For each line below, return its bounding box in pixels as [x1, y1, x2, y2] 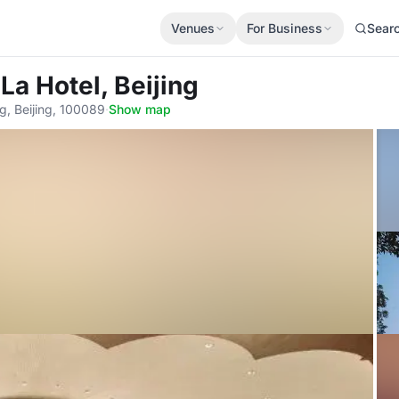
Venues [171, 20, 215, 36]
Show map [109, 102, 171, 117]
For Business [247, 20, 322, 36]
